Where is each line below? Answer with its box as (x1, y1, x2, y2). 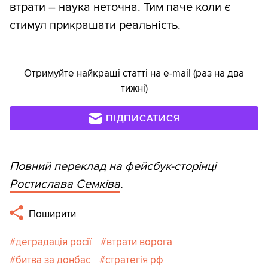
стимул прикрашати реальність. (10, 17, 181, 32)
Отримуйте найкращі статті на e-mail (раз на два (24, 66, 244, 80)
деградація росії (16, 235, 92, 248)
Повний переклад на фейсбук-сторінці (10, 159, 216, 173)
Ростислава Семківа (10, 176, 120, 191)
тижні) (120, 81, 148, 95)
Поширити (26, 207, 77, 220)
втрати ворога (106, 235, 172, 248)
